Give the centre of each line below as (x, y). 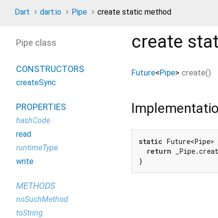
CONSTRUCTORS (50, 69)
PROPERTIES (41, 107)
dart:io (51, 12)
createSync (36, 82)
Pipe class (36, 43)
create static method (134, 12)
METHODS (36, 186)
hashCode (33, 120)
